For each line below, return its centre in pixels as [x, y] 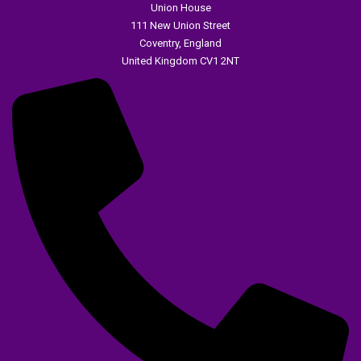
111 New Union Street [180, 26]
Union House [180, 8]
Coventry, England [180, 44]
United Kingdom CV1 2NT [180, 61]
